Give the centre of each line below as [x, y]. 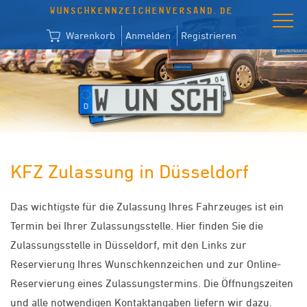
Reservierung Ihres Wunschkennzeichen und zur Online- [146, 263]
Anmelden [148, 35]
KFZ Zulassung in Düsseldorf [130, 171]
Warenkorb [89, 35]
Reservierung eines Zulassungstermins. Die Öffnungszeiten [152, 283]
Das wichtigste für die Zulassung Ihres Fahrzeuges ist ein [147, 206]
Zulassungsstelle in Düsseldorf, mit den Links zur [128, 244]
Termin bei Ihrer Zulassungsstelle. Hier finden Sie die [137, 225]
